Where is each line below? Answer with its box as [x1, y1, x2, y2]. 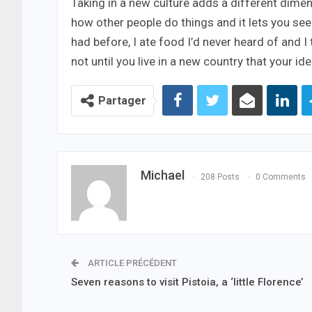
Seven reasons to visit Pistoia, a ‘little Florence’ [71, 276, 303, 289]
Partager [98, 94, 146, 108]
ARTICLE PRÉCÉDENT [86, 258, 177, 269]
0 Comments [256, 171, 306, 182]
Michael [141, 168, 185, 183]
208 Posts [201, 171, 240, 182]
